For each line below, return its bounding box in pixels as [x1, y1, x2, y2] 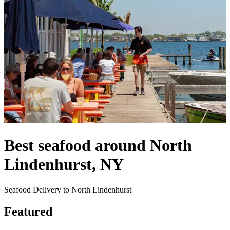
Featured [4, 204, 52, 218]
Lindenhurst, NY [4, 155, 124, 174]
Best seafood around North [4, 136, 192, 155]
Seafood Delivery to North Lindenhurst [4, 185, 131, 194]
